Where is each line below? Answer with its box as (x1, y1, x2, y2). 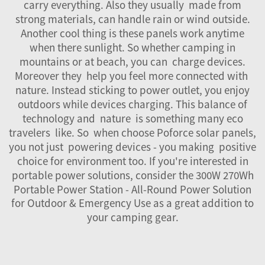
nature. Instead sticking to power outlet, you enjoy (15, 82, 250, 97)
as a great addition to (151, 195, 254, 210)
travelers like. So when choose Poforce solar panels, (9, 125, 256, 140)
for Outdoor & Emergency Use (11, 195, 151, 210)
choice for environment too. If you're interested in (17, 153, 248, 168)
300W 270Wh (195, 167, 254, 182)
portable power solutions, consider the (11, 167, 196, 182)
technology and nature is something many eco (22, 111, 243, 125)
